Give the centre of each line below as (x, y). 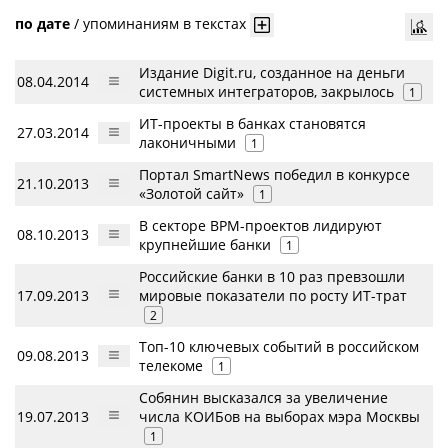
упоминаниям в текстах (164, 23)
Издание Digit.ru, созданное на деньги (272, 73)
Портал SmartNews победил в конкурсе (274, 175)
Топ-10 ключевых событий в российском (279, 347)
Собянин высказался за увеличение (263, 398)
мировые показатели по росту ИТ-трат (273, 296)
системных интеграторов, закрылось (266, 92)
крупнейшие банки (205, 245)
